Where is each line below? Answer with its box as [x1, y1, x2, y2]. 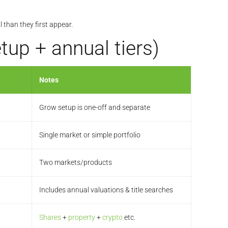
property [68, 213, 95, 222]
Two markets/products [39, 158, 112, 167]
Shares [39, 213, 61, 222]
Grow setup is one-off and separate [39, 103, 150, 112]
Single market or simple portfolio [39, 131, 140, 139]
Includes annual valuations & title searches [39, 186, 173, 194]
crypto [102, 213, 123, 222]
